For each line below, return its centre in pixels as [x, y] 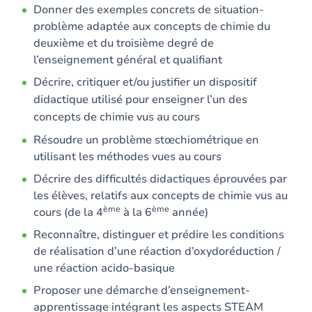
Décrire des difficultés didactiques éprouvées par [160, 179]
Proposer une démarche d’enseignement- [142, 290]
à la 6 [136, 212]
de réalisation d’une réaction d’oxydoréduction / [157, 251]
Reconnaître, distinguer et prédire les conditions [159, 235]
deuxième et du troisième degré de [124, 43]
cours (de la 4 [68, 212]
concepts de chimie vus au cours [117, 117]
